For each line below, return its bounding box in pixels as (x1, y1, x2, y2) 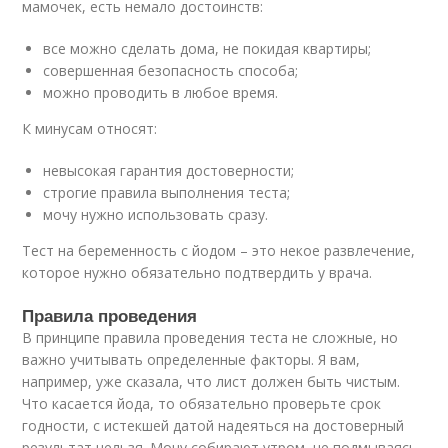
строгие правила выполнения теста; (43, 183, 291, 202)
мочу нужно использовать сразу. (43, 205, 269, 224)
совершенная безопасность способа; (43, 61, 299, 80)
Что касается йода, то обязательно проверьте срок (22, 394, 382, 413)
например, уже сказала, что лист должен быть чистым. (22, 372, 401, 391)
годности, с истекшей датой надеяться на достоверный (22, 416, 405, 435)
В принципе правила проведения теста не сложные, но (22, 328, 399, 347)
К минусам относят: (22, 119, 158, 138)
